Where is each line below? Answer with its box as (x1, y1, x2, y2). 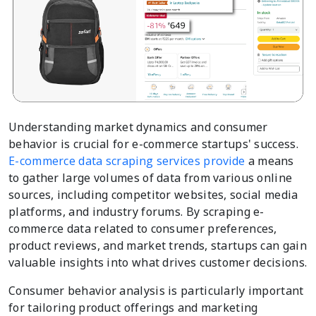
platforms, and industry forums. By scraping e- (8, 204, 265, 220)
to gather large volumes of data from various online (8, 170, 293, 186)
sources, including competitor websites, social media (8, 187, 298, 203)
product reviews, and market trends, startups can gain (8, 238, 307, 254)
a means (245, 153, 294, 169)
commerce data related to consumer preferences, (8, 221, 277, 237)
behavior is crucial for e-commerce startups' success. (8, 136, 298, 152)
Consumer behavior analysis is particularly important (8, 283, 304, 299)
